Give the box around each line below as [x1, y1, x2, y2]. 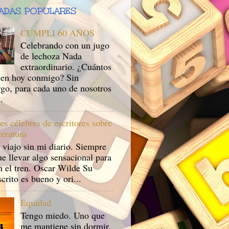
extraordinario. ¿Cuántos [20, 60, 112, 73]
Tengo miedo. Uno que [20, 209, 105, 221]
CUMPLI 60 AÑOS [20, 26, 95, 39]
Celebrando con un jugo [20, 39, 110, 52]
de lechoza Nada [20, 50, 82, 62]
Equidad [20, 196, 52, 209]
